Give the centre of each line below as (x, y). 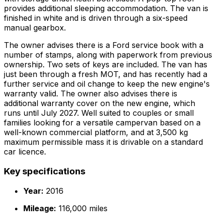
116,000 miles (82, 208)
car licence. (25, 152)
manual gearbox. (35, 28)
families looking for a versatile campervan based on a (102, 123)
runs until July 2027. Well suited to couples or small (99, 113)
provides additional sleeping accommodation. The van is (106, 8)
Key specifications (45, 171)
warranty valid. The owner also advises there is (91, 94)
